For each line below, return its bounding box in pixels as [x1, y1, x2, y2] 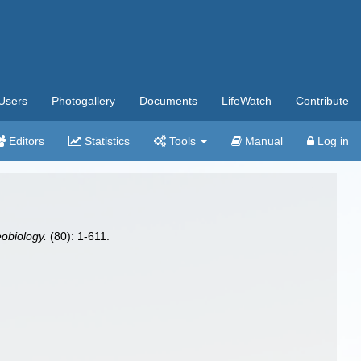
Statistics [81, 135, 130, 147]
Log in [314, 135, 349, 147]
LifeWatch [222, 94, 272, 107]
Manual [242, 135, 283, 147]
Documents [139, 94, 197, 107]
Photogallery [52, 94, 115, 107]
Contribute [296, 94, 349, 107]
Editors [6, 135, 44, 147]
